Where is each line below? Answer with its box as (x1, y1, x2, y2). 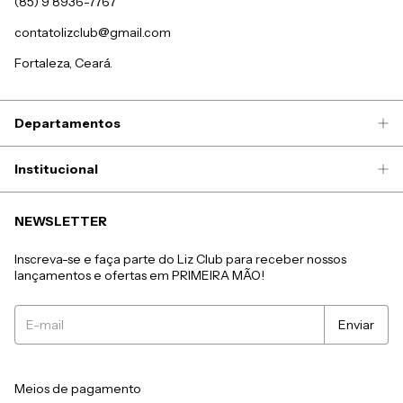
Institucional (14, 160, 98, 177)
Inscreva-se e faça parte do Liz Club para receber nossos (14, 250, 346, 267)
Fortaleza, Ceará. (14, 54, 112, 71)
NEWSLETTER (14, 212, 107, 229)
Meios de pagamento (14, 380, 141, 397)
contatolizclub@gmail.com (14, 23, 171, 40)
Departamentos (14, 114, 121, 131)
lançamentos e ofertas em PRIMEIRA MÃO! (14, 266, 264, 283)
